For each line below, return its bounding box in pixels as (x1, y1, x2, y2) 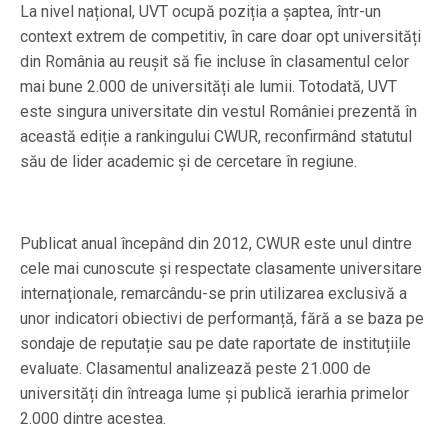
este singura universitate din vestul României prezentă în (20, 101, 417, 121)
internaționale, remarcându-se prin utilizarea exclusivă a (20, 283, 407, 303)
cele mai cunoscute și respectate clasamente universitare (20, 258, 422, 278)
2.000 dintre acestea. (20, 408, 166, 428)
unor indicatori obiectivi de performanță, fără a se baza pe (20, 308, 424, 328)
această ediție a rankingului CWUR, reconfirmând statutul (20, 126, 412, 146)
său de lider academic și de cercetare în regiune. (20, 151, 357, 171)
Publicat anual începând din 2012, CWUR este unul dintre (20, 233, 412, 253)
